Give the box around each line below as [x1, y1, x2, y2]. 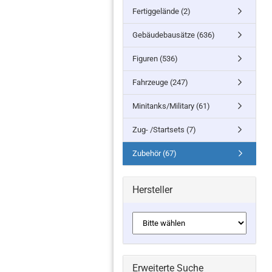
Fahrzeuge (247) [132, 78, 188, 87]
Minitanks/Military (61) [132, 101, 210, 110]
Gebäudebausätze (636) [132, 30, 215, 39]
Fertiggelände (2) [132, 7, 191, 16]
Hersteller [132, 184, 172, 195]
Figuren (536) [132, 54, 178, 63]
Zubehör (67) [132, 149, 177, 158]
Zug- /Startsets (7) [132, 125, 196, 134]
